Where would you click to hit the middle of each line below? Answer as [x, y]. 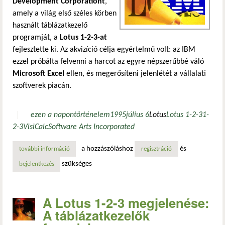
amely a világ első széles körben [65, 14]
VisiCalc [36, 127]
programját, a [36, 38]
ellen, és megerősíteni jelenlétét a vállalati [135, 74]
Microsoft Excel [38, 74]
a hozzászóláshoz [108, 149]
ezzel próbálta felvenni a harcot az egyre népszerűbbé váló [108, 62]
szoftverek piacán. [42, 86]
